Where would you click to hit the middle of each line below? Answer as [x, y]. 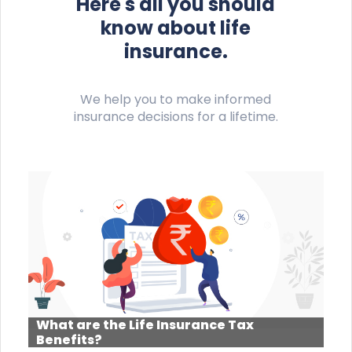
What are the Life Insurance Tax [145, 324]
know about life [176, 27]
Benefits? [69, 339]
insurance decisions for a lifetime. [176, 116]
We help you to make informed [176, 99]
